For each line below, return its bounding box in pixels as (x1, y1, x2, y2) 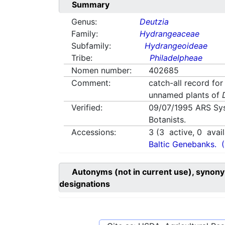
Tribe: (71, 53, 92, 63)
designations (59, 179, 110, 189)
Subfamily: (71, 41, 111, 51)
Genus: (71, 17, 97, 27)
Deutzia (140, 17, 169, 27)
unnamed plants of (149, 90, 222, 100)
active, (164, 127, 197, 138)
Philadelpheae (150, 53, 203, 63)
